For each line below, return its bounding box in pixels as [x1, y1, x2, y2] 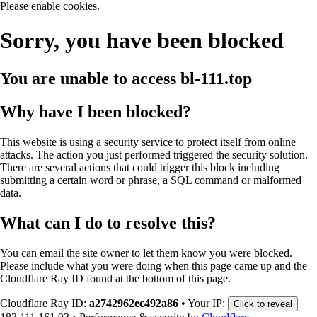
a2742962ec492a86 [89, 296, 178, 309]
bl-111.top [176, 69, 252, 88]
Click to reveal [234, 298, 292, 309]
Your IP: [188, 296, 228, 309]
